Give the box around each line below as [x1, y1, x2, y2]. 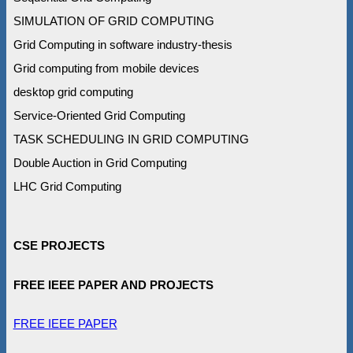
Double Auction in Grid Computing [13, 155, 187, 169]
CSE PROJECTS [13, 238, 105, 252]
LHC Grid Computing [13, 179, 121, 193]
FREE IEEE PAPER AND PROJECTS [13, 277, 214, 292]
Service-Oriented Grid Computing [13, 108, 185, 122]
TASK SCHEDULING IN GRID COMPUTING [13, 132, 249, 146]
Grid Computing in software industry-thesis [13, 37, 232, 51]
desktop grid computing [13, 84, 133, 98]
